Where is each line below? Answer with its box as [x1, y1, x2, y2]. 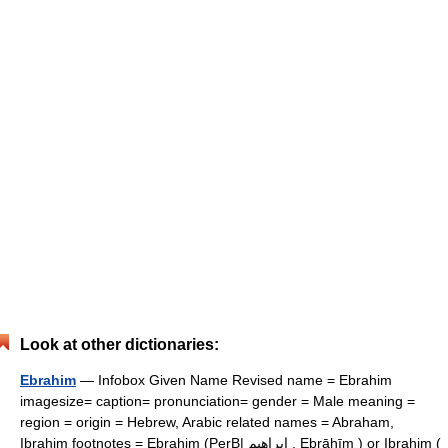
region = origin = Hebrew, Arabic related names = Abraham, [20, 414, 394, 430]
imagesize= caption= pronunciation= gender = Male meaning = [20, 393, 415, 409]
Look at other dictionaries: [20, 336, 219, 353]
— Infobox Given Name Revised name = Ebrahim [76, 372, 392, 388]
